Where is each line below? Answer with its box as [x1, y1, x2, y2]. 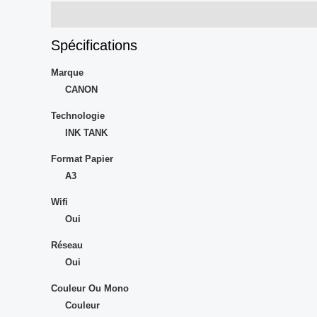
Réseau [51, 239, 83, 250]
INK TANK [64, 127, 108, 138]
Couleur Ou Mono [51, 282, 129, 294]
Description [51, 8, 101, 20]
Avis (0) [113, 8, 146, 20]
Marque [51, 67, 83, 78]
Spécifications [51, 38, 137, 54]
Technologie [51, 110, 105, 121]
